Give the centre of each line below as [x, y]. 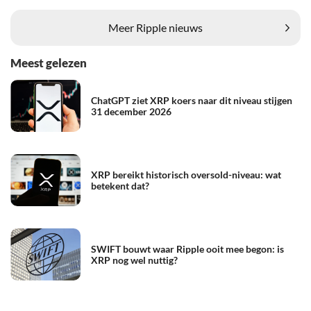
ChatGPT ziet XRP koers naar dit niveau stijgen [192, 100]
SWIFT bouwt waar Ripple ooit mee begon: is [187, 249]
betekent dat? [120, 185]
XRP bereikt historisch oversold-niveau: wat [186, 174]
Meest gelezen [49, 62]
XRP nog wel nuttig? [134, 260]
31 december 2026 [131, 111]
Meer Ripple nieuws [155, 28]
